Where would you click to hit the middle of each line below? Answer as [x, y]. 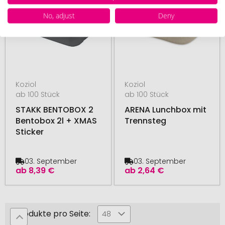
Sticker [30, 132]
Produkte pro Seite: [53, 214]
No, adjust [59, 15]
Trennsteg [145, 121]
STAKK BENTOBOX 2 [54, 109]
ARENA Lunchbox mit [165, 109]
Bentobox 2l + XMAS [56, 121]
